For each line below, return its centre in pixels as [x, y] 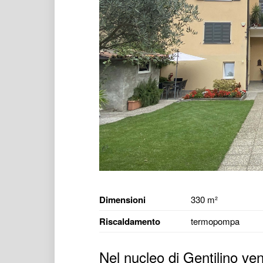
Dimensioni [122, 199]
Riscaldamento [129, 221]
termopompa [215, 221]
